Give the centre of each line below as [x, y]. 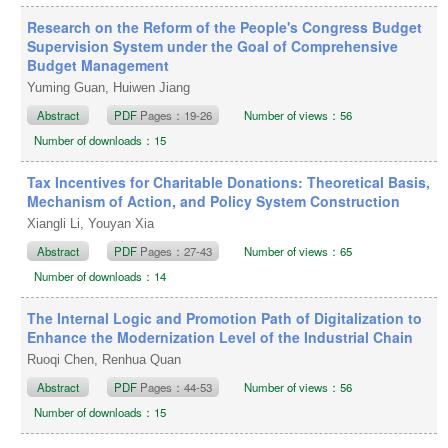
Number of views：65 [298, 250]
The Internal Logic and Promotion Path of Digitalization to [225, 317]
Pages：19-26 [176, 114]
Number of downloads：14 [100, 275]
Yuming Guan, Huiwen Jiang [111, 87]
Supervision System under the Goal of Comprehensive [213, 45]
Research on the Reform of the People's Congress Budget [225, 26]
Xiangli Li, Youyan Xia [93, 223]
